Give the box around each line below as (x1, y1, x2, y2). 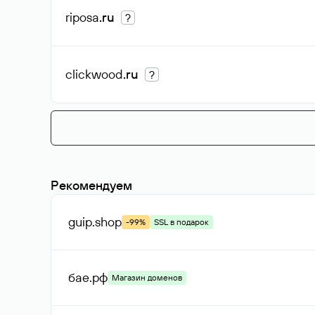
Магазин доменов (112, 272, 182, 283)
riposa (65, 9, 99, 25)
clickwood (65, 66, 123, 82)
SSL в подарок (154, 217, 209, 227)
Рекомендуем (51, 177, 132, 193)
